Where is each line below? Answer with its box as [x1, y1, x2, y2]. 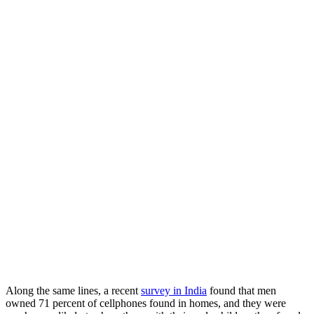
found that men [207, 285, 276, 297]
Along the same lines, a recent [6, 285, 141, 297]
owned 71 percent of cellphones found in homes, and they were [6, 297, 286, 310]
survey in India [141, 285, 207, 297]
